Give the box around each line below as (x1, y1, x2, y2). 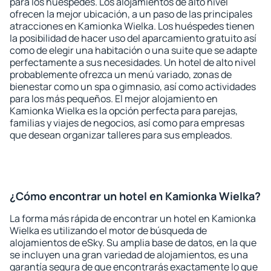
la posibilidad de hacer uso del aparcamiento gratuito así (10, 31, 256, 45)
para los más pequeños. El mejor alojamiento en (10, 92, 218, 105)
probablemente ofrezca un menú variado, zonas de (10, 68, 232, 81)
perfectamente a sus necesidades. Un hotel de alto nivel (10, 56, 256, 69)
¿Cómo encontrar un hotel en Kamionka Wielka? (10, 189, 261, 203)
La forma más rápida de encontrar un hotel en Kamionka (10, 212, 256, 225)
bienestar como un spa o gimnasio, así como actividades (10, 80, 256, 93)
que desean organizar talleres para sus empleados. (10, 128, 232, 142)
